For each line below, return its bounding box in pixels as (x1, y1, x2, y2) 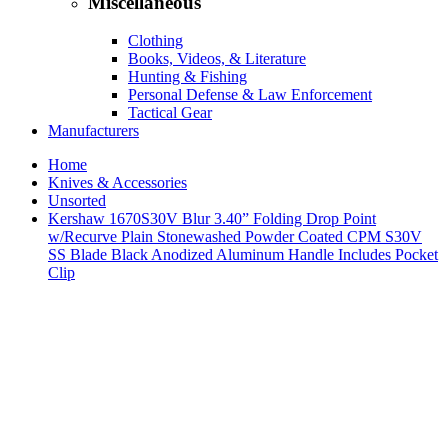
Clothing (128, 32, 183, 50)
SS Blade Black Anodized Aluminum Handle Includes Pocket (48, 246, 438, 264)
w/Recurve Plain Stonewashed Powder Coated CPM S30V (48, 228, 422, 246)
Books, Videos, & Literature (128, 50, 306, 68)
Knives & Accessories (48, 174, 187, 192)
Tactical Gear (128, 104, 212, 122)
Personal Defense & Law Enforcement (128, 86, 372, 104)
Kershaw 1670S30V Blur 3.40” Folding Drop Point (48, 210, 376, 228)
